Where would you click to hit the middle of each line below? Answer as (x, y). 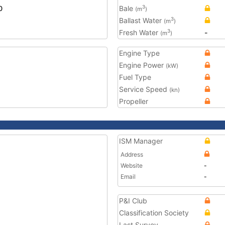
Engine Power (142, 65)
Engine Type (139, 53)
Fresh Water (140, 32)
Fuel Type (135, 77)
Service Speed (144, 89)
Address (132, 154)
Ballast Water (141, 20)
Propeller (134, 101)
